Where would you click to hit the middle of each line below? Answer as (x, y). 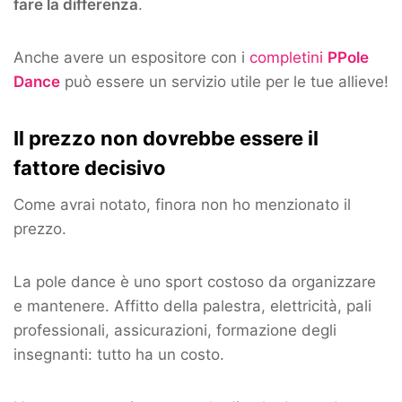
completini (288, 58)
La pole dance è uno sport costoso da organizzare (195, 282)
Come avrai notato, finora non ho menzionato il (182, 205)
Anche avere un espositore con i (131, 58)
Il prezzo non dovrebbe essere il (166, 139)
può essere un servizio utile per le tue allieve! (224, 82)
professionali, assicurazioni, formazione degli (175, 331)
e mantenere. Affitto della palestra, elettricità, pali (192, 306)
